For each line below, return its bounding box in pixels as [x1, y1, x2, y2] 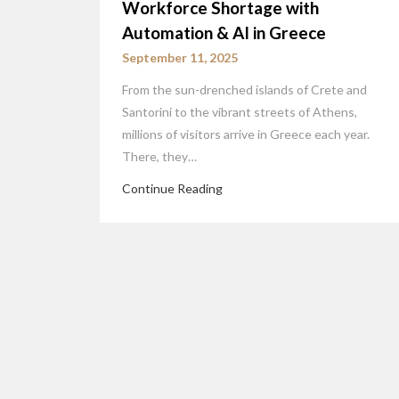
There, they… [122, 148, 197, 164]
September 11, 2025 [122, 49, 238, 65]
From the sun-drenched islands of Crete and [122, 81, 367, 97]
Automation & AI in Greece [122, 21, 326, 43]
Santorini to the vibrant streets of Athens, [122, 103, 357, 119]
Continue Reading [122, 180, 223, 196]
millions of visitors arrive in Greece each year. [122, 126, 370, 142]
